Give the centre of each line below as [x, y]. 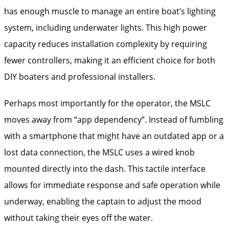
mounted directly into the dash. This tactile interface [105, 168]
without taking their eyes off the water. [78, 217]
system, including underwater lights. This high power [106, 27]
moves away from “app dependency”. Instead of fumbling [114, 119]
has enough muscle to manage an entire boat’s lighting [110, 11]
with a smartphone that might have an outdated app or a [114, 136]
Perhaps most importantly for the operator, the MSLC [107, 103]
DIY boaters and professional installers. [80, 76]
